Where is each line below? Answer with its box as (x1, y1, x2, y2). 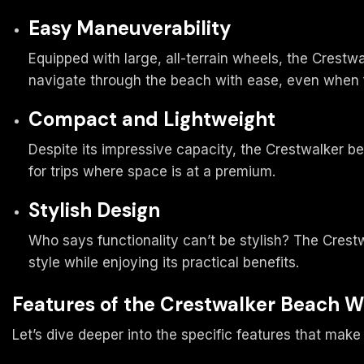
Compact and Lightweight (28, 106, 275, 132)
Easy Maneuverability (28, 15, 231, 41)
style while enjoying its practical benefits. (28, 253, 299, 271)
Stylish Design (28, 197, 160, 223)
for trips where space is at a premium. (28, 162, 275, 180)
